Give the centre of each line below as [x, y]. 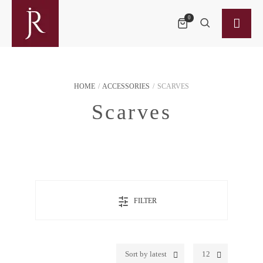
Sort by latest [146, 254]
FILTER [145, 201]
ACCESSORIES [126, 86]
